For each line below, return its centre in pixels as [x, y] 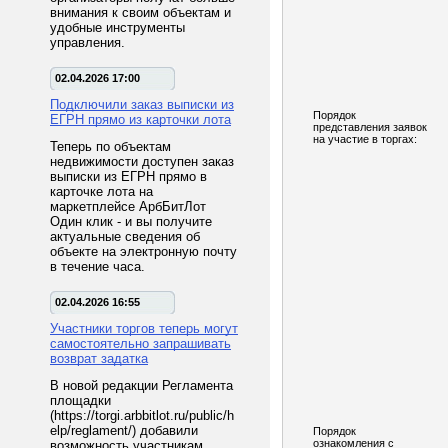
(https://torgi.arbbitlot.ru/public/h [142, 415]
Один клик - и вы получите [131, 221]
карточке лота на [101, 191]
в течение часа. [97, 266]
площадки [80, 400]
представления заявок [370, 127]
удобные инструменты [117, 27]
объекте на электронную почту [143, 251]
